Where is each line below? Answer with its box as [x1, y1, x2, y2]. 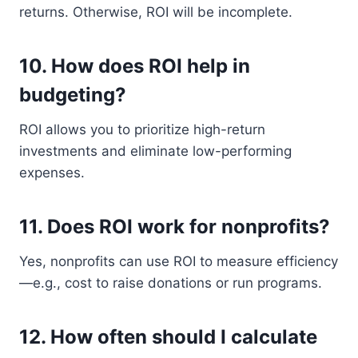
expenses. [19, 164, 85, 181]
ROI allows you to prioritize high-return [19, 121, 265, 137]
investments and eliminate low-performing [19, 142, 292, 159]
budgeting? [19, 82, 126, 106]
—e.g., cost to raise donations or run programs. [19, 274, 322, 291]
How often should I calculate [50, 324, 317, 348]
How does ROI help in [51, 54, 250, 78]
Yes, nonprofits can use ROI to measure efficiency [19, 253, 338, 269]
